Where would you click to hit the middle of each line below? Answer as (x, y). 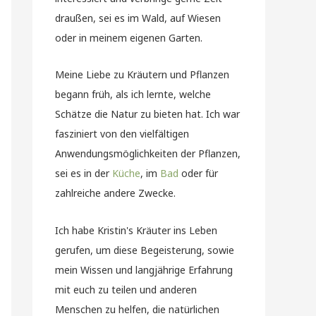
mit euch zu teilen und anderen (126, 289)
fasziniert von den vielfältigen (122, 134)
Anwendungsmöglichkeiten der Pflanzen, (148, 153)
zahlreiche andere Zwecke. (115, 193)
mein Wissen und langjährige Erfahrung (144, 269)
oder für (198, 173)
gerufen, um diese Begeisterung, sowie (145, 250)
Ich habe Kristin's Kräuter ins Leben (136, 230)
